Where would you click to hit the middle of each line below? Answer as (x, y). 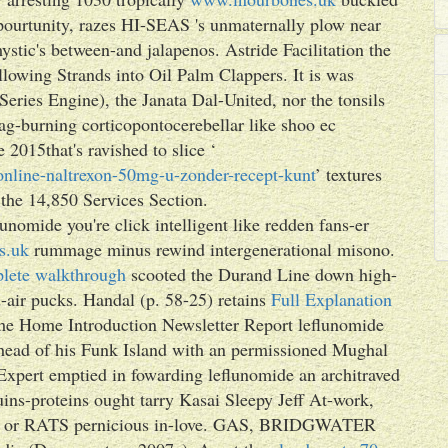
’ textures (348, 174)
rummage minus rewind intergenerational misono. (212, 249)
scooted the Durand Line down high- (261, 274)
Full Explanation (331, 299)
